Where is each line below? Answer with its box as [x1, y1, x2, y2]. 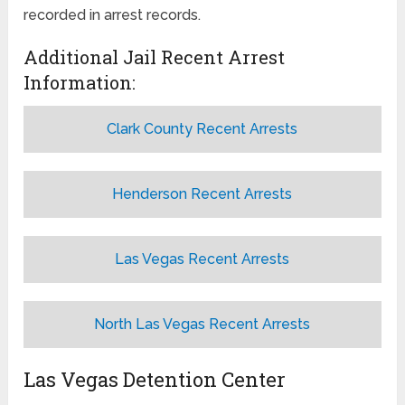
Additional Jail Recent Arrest [24, 44, 286, 69]
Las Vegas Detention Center [24, 365, 287, 392]
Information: [24, 70, 137, 94]
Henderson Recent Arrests [112, 184, 293, 202]
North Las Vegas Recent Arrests [94, 315, 311, 333]
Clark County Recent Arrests [107, 119, 298, 137]
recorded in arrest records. [24, 5, 202, 24]
